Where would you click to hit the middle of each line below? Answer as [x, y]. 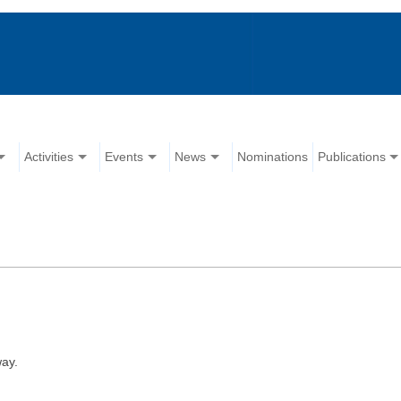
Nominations [273, 157]
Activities [49, 157]
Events [124, 157]
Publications [352, 157]
